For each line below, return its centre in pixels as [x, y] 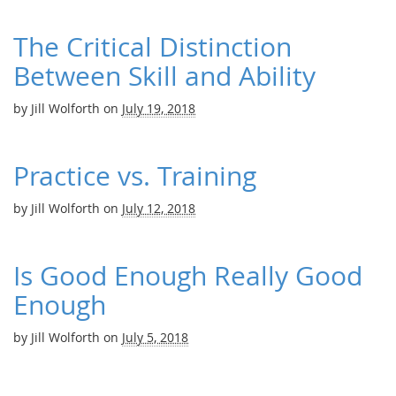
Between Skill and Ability [164, 76]
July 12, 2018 [159, 208]
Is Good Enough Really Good [188, 276]
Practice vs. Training [135, 176]
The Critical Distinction [152, 47]
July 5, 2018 [155, 337]
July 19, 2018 [159, 108]
